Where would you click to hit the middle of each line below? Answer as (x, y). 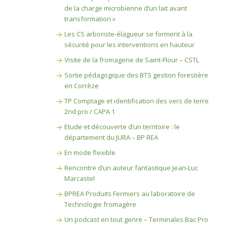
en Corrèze (81, 86)
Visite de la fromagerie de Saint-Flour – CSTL (131, 60)
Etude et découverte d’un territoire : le (122, 127)
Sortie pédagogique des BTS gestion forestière (136, 75)
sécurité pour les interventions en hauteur (129, 45)
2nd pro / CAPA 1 (89, 111)
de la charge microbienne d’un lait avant (125, 8)
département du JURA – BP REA (111, 137)
